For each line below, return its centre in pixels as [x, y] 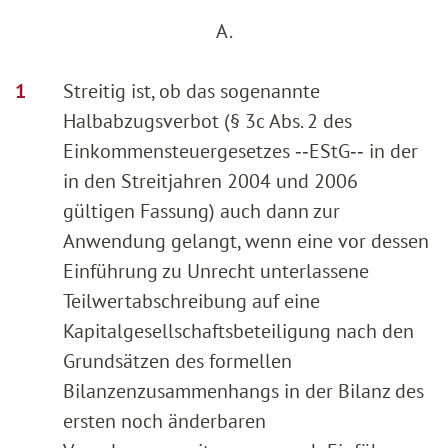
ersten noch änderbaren [164, 420]
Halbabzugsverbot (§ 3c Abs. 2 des [207, 120]
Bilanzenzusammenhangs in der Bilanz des [243, 390]
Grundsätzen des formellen [177, 360]
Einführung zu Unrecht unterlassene [216, 270]
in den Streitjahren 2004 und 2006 [210, 180]
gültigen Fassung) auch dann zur [201, 210]
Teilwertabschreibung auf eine [191, 300]
